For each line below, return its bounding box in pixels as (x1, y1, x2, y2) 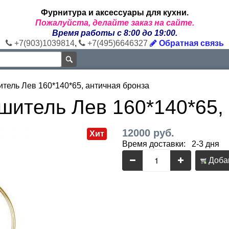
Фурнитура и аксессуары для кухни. (40, 8, 189, 17)
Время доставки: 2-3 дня (122, 140, 219, 148)
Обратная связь (156, 39, 224, 48)
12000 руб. (122, 127, 174, 139)
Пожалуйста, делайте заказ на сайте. (35, 18, 194, 27)
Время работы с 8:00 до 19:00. (52, 29, 177, 37)
